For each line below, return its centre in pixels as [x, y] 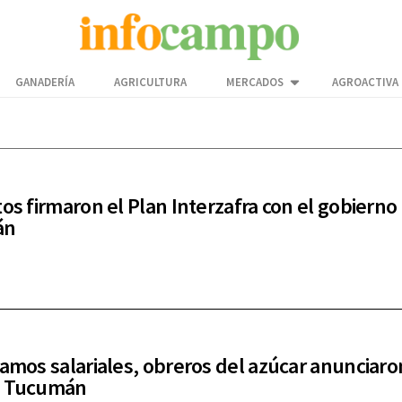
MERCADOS [255, 83]
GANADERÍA [45, 83]
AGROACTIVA [365, 83]
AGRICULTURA [150, 83]
